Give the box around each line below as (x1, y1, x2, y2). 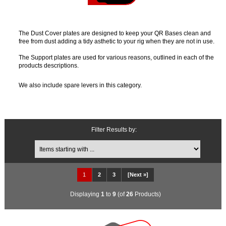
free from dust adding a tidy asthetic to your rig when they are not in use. (18, 37, 214, 44)
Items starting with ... (94, 135, 150, 142)
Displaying (70, 190, 101, 197)
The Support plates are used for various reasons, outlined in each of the (18, 53, 214, 61)
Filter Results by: (91, 126, 137, 133)
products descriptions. (18, 62, 79, 69)
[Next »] (127, 172, 148, 178)
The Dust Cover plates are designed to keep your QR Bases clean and (18, 29, 211, 36)
